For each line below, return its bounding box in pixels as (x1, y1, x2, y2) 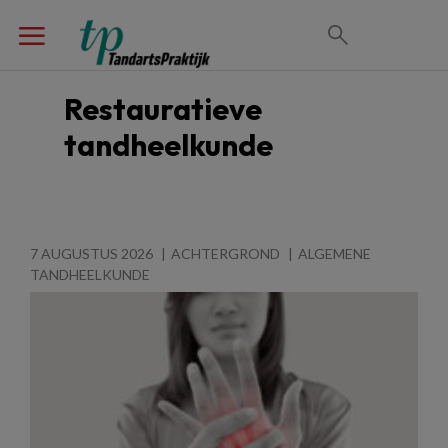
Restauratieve (64, 90, 262, 128)
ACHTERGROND (171, 245, 280, 262)
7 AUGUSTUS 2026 (30, 245, 153, 262)
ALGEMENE (298, 245, 371, 262)
